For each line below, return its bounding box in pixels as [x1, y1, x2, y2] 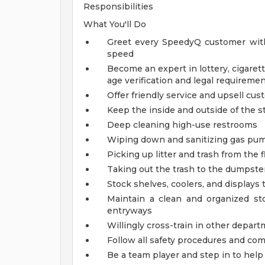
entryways [107, 205, 152, 216]
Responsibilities [83, 1, 153, 12]
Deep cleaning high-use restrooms [107, 119, 257, 130]
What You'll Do [83, 19, 146, 30]
